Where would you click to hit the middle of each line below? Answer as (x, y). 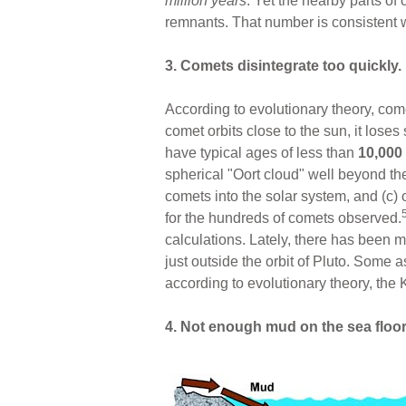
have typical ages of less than (261, 152)
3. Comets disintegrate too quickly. (283, 65)
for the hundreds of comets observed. (283, 217)
